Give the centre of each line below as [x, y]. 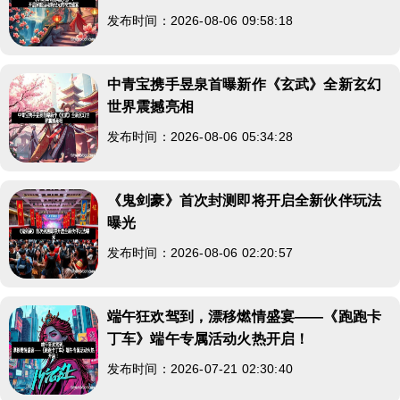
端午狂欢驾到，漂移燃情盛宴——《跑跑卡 [245, 316]
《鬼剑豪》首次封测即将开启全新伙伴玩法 [245, 200]
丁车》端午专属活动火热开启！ [208, 338]
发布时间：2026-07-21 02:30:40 [200, 368]
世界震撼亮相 [150, 106]
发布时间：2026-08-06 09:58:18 [200, 20]
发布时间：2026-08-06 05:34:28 [200, 136]
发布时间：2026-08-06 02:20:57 [200, 252]
